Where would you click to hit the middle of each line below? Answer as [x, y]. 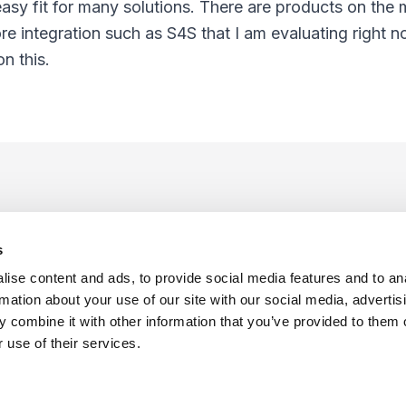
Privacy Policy [141, 333]
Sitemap [65, 333]
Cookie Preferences [259, 333]
